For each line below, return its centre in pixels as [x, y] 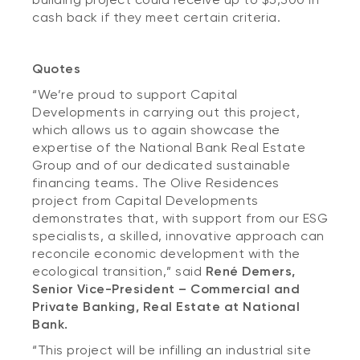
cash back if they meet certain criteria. [156, 17]
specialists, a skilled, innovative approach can [178, 236]
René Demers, [250, 271]
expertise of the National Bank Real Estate [169, 147]
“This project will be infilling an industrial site [172, 350]
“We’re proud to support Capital [135, 94]
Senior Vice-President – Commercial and [166, 289]
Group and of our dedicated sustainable [161, 165]
